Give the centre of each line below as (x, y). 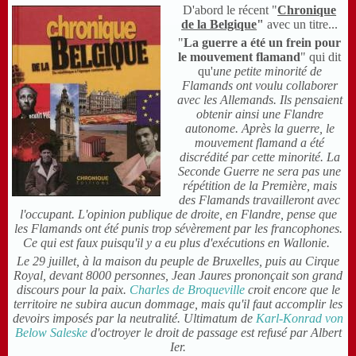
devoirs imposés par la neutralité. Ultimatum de (134, 319)
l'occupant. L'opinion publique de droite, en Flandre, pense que (178, 215)
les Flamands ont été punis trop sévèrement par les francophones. (178, 229)
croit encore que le (292, 290)
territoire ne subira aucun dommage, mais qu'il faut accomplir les (178, 304)
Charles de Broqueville (187, 290)
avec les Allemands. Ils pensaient (259, 100)
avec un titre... (303, 25)
